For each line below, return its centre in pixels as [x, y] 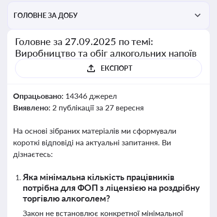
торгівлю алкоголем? [66, 198]
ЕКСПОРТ [116, 68]
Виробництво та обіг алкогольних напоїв [106, 53]
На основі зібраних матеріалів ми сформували [95, 131]
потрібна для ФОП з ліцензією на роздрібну [111, 187]
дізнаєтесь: [33, 154]
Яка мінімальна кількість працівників [99, 177]
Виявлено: [33, 107]
